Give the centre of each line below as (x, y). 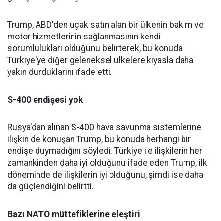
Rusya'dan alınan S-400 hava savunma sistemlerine (104, 127)
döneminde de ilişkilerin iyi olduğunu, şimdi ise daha (105, 175)
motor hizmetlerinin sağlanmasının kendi (84, 37)
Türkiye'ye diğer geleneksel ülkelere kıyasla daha (100, 60)
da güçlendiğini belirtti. (51, 186)
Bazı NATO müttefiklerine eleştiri (74, 214)
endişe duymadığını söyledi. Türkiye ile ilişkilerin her (105, 151)
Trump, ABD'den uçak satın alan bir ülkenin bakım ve (106, 25)
